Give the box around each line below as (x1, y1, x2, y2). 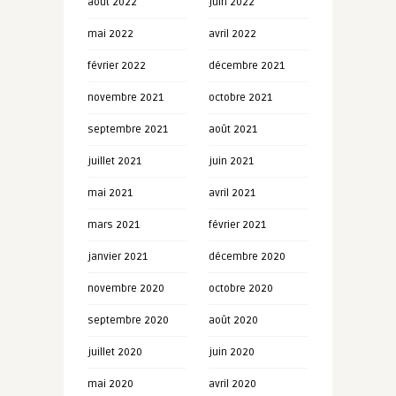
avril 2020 (208, 377, 256, 391)
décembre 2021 (208, 59, 285, 72)
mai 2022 (87, 27, 133, 41)
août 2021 (208, 123, 257, 136)
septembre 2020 (87, 314, 169, 327)
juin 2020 (208, 346, 255, 359)
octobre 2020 (208, 282, 273, 295)
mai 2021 (87, 187, 133, 200)
